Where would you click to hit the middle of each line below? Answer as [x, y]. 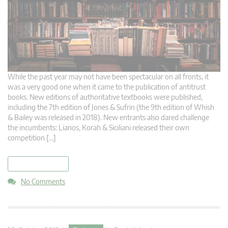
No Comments [43, 182]
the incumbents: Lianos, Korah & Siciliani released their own [98, 128]
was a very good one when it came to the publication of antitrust [107, 87]
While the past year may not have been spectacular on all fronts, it [108, 77]
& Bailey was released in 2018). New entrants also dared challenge [108, 118]
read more [38, 164]
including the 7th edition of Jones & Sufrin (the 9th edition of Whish [111, 107]
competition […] [32, 138]
